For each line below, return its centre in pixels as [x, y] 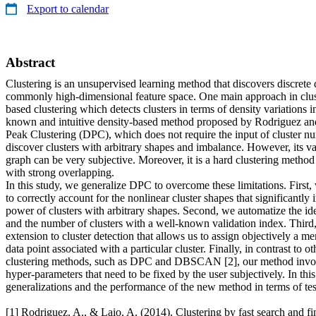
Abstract [30, 62]
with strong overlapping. [60, 172]
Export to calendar [68, 8]
